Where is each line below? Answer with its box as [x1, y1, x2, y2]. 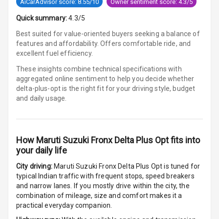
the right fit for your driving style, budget [67, 85, 196, 93]
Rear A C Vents [80, 200, 128, 208]
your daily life [16, 145, 67, 156]
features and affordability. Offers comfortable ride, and [16, 40, 191, 48]
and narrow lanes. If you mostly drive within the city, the [16, 182, 190, 190]
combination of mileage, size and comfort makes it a [16, 192, 182, 200]
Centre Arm [80, 105, 117, 113]
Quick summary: [16, 14, 67, 22]
